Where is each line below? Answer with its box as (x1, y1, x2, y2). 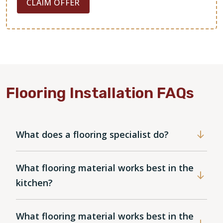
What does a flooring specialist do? (16, 128, 169, 141)
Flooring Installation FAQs (6, 84, 194, 103)
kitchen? (16, 177, 53, 189)
